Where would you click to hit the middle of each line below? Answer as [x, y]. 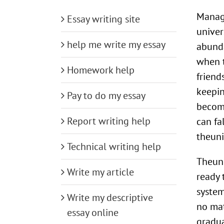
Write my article [100, 172]
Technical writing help [114, 146]
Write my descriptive [110, 197]
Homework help [101, 70]
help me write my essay [116, 44]
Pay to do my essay [106, 95]
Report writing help [109, 121]
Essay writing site [103, 19]
